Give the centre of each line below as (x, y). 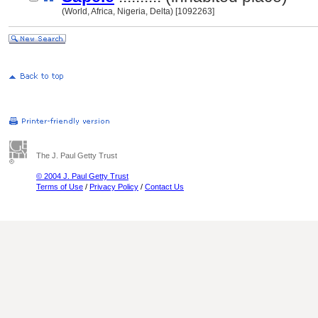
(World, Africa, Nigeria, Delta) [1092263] (138, 11)
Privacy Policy (114, 187)
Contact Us (164, 187)
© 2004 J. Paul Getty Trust (82, 176)
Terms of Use (60, 187)
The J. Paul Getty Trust (77, 155)
